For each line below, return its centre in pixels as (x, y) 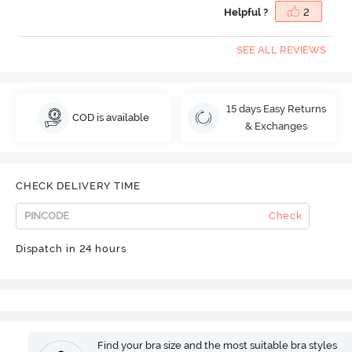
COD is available (111, 117)
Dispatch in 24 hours (71, 248)
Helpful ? (246, 12)
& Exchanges (276, 126)
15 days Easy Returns (276, 108)
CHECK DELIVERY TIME (78, 186)
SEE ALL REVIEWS (281, 50)
